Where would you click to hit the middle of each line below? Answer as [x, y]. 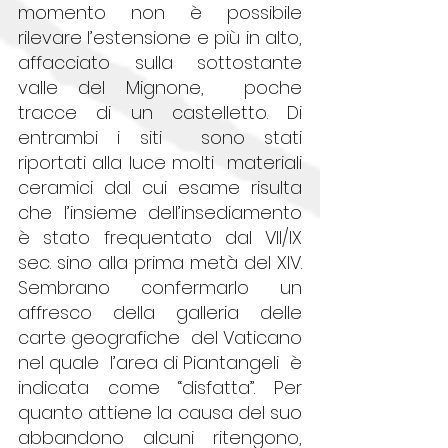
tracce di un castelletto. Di [160, 112]
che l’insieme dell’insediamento [160, 212]
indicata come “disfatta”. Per [160, 387]
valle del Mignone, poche [160, 87]
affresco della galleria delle [160, 312]
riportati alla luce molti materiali [160, 162]
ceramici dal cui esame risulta [160, 187]
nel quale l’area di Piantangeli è [160, 362]
